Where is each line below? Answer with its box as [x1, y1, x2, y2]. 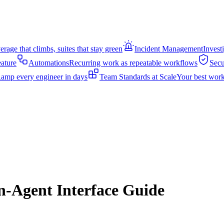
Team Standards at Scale [99, 72, 176, 81]
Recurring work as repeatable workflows [69, 58, 197, 67]
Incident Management [134, 44, 203, 53]
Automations [28, 58, 69, 67]
